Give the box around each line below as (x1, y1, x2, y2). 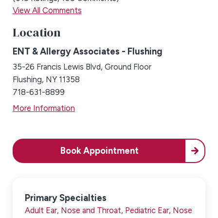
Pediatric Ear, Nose (125, 205, 193, 215)
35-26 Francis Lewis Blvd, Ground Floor (12, 62, 151, 72)
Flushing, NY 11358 (12, 74, 80, 85)
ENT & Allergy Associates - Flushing (12, 46, 163, 57)
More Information (12, 103, 75, 113)
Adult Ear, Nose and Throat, (25, 205, 126, 215)
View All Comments (12, 5, 82, 16)
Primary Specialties (25, 192, 107, 203)
